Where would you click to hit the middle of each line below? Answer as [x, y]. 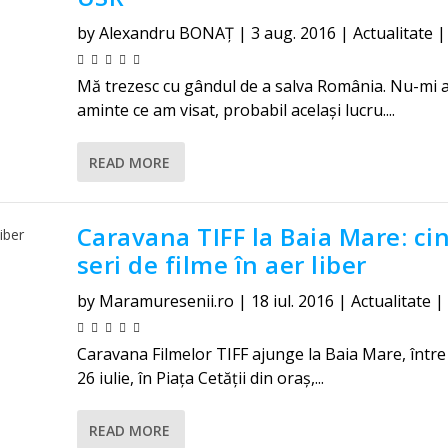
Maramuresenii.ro [166, 301]
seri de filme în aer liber [221, 264]
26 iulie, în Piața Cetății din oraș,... [200, 378]
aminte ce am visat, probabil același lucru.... [235, 110]
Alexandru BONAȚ [166, 33]
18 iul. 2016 [292, 301]
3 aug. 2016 [293, 33]
